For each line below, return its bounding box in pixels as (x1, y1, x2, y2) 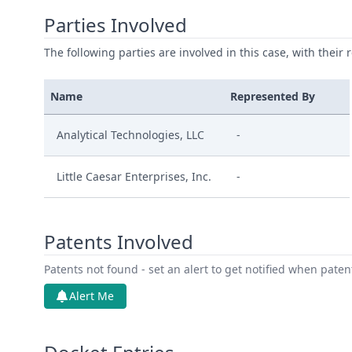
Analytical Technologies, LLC (57, 127, 204, 142)
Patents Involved (44, 229, 193, 255)
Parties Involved (44, 12, 187, 38)
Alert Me (69, 288, 114, 303)
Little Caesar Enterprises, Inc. (57, 169, 211, 184)
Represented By (230, 89, 315, 104)
